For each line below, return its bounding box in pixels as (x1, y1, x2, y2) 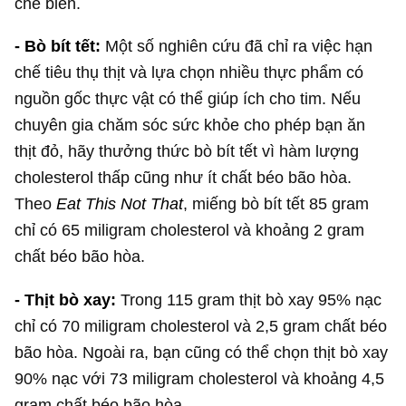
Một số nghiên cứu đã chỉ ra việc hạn (101, 36, 373, 56)
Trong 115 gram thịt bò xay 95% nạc (116, 289, 382, 309)
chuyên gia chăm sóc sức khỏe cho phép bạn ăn (14, 115, 366, 135)
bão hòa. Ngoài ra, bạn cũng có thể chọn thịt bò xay (14, 342, 389, 362)
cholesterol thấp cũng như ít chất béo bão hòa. (14, 168, 353, 188)
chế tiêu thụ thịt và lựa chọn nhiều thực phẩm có (14, 63, 364, 82)
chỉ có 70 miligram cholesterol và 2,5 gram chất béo (14, 315, 388, 335)
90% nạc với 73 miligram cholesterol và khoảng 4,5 (14, 368, 385, 388)
